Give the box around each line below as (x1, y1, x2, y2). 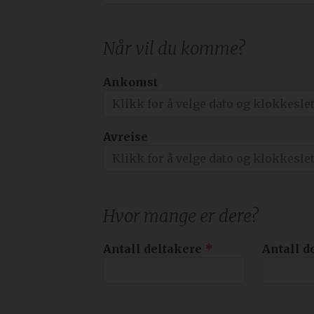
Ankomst (103, 74, 158, 89)
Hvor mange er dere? (103, 205, 258, 227)
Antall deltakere (103, 241, 202, 256)
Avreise (103, 129, 148, 144)
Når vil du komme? (103, 38, 245, 60)
